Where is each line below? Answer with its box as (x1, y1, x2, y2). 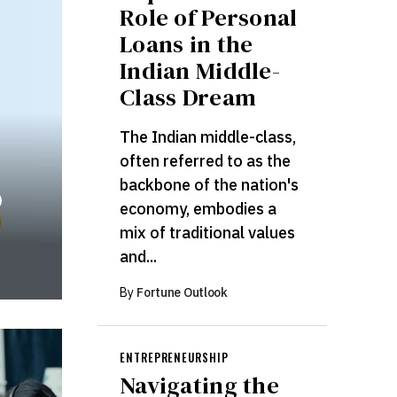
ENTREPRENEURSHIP (120, 348, 229, 367)
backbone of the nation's (120, 174, 300, 195)
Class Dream (120, 80, 257, 113)
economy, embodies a (120, 198, 277, 219)
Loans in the (120, 27, 253, 60)
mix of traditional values (120, 222, 296, 243)
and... (120, 245, 158, 267)
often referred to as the (120, 150, 292, 171)
